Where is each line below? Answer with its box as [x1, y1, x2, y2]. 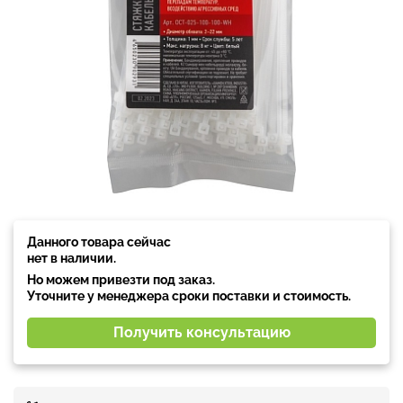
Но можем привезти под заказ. [27, 272, 215, 287]
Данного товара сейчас [27, 234, 171, 249]
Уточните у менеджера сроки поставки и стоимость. [27, 288, 351, 303]
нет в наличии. [27, 250, 116, 265]
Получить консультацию [112, 323, 291, 341]
